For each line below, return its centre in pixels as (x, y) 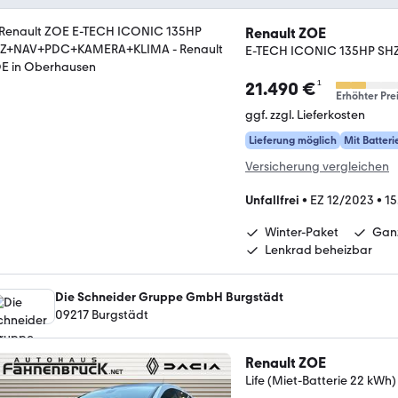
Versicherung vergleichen (317, 166)
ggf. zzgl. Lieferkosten (305, 115)
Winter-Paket (302, 232)
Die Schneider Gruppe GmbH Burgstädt (169, 297)
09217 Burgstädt (102, 314)
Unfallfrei (272, 200)
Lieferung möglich (293, 140)
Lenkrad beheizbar (318, 250)
